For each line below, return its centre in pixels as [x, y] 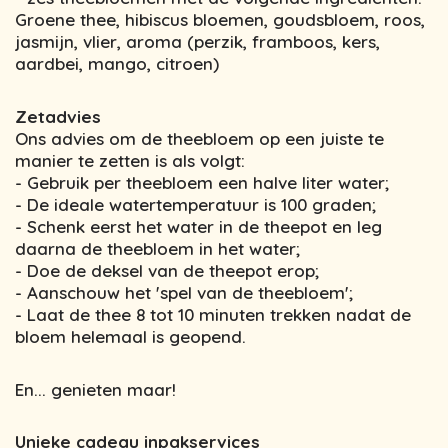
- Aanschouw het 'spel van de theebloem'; [184, 292]
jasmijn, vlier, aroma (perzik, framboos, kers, [197, 42]
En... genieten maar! [95, 389]
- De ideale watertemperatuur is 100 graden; [195, 204]
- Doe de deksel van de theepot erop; [167, 270]
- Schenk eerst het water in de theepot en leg [198, 226]
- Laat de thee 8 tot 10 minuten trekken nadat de [213, 314]
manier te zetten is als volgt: [130, 160]
